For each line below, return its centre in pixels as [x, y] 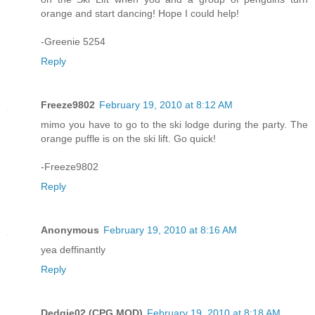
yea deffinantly [73, 249]
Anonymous [70, 230]
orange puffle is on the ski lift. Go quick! [128, 138]
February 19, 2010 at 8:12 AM [166, 104]
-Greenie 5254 [73, 41]
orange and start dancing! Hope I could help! [140, 13]
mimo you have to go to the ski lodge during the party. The [174, 124]
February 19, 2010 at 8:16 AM [170, 230]
